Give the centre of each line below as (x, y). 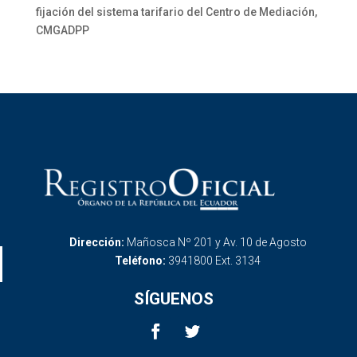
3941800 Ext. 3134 (214, 261)
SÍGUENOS (174, 298)
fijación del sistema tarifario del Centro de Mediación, (176, 12)
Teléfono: (141, 261)
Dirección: (98, 243)
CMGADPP (62, 30)
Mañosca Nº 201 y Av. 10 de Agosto (216, 243)
